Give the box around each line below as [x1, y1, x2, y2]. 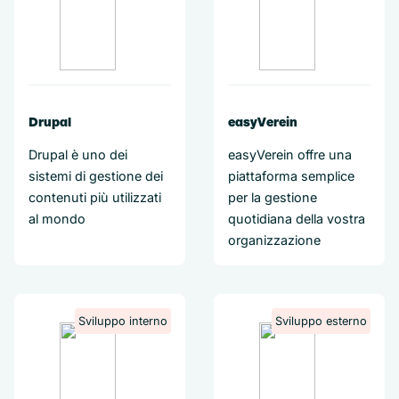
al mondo [28, 211, 85, 226]
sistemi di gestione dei [28, 168, 163, 183]
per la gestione [228, 190, 317, 205]
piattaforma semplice [228, 168, 354, 183]
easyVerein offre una [228, 147, 352, 162]
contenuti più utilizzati [28, 190, 161, 205]
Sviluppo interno [78, 314, 167, 328]
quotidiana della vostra [228, 211, 365, 226]
